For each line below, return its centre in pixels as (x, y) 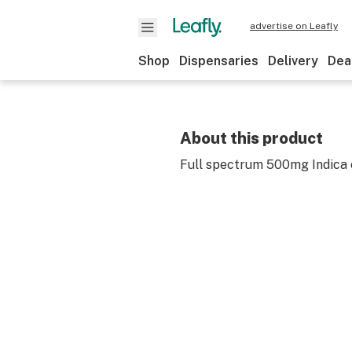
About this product (251, 138)
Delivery (293, 61)
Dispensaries (219, 61)
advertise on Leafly (294, 26)
